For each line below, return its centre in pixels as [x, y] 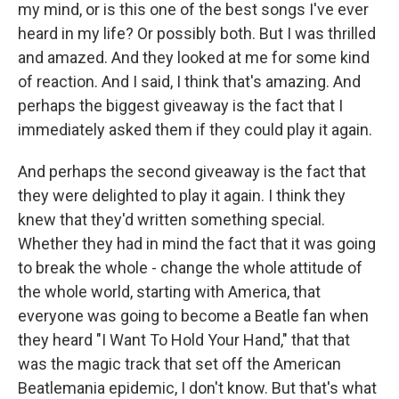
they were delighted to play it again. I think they [182, 196]
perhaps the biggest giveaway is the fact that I [180, 106]
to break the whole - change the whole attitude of [190, 268]
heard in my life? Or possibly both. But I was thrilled [197, 34]
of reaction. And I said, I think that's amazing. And [189, 82]
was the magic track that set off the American [179, 364]
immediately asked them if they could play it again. [195, 130]
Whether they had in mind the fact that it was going [197, 244]
